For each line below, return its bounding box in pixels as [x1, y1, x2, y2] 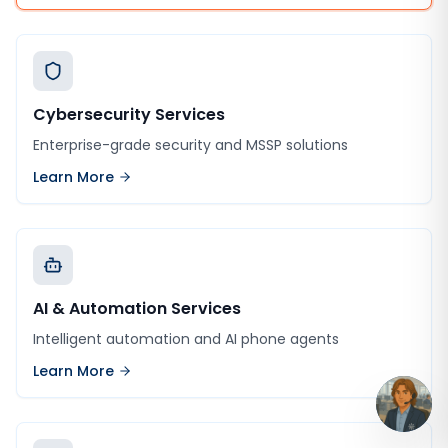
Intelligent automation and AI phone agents [33, 329, 339, 349]
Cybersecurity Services [33, 103, 225, 126]
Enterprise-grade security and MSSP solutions [33, 135, 348, 155]
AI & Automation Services [33, 297, 241, 320]
